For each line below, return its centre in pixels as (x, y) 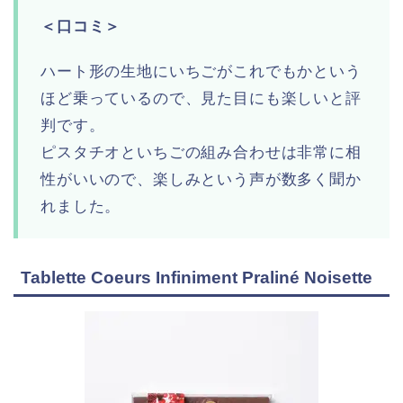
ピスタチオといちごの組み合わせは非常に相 (201, 153)
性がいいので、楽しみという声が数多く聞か (201, 180)
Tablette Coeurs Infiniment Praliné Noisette (197, 278)
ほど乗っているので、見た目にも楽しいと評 (201, 99)
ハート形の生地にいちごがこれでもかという (201, 72)
